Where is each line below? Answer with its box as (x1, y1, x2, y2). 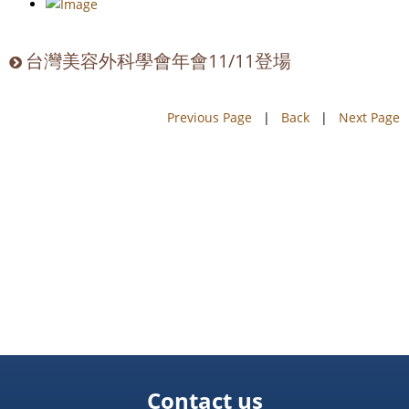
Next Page (339, 108, 400, 126)
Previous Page (167, 108, 252, 126)
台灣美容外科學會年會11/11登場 (26, 47, 291, 73)
